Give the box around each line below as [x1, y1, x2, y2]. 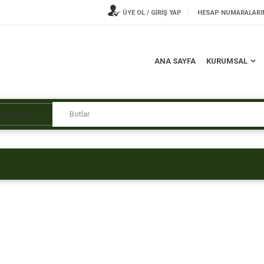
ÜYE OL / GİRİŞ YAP [121, 9, 181, 16]
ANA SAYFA [154, 57, 196, 65]
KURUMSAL [206, 57, 247, 65]
